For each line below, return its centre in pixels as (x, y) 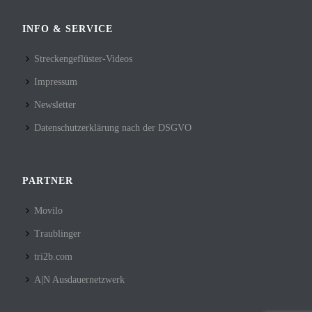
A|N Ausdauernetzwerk (80, 279)
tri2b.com (54, 256)
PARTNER (48, 180)
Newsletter (55, 104)
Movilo (49, 210)
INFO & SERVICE (68, 29)
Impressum (56, 81)
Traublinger (58, 233)
